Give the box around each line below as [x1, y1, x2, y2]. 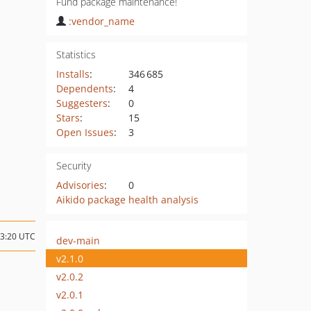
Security [56, 159, 91, 172]
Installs [56, 67, 90, 81]
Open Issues [56, 126, 114, 139]
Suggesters [56, 96, 108, 110]
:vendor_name [68, 15, 135, 28]
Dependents [56, 82, 113, 95]
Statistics [56, 48, 96, 61]
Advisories [56, 178, 104, 192]
